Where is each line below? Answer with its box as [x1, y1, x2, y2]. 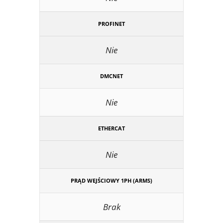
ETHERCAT [98, 124, 125, 132]
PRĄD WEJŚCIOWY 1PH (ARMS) [71, 176, 152, 184]
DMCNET [100, 72, 123, 80]
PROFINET [98, 19, 125, 27]
